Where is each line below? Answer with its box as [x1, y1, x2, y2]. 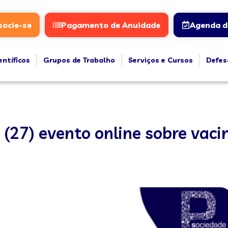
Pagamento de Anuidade [61, 20, 160, 30]
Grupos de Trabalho [43, 55, 115, 65]
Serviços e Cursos [128, 55, 193, 65]
